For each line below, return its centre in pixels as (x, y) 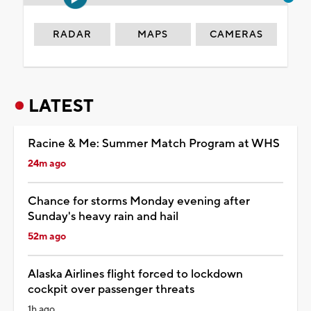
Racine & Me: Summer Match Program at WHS (154, 143)
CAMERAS (237, 34)
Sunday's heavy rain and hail (103, 216)
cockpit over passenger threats (111, 289)
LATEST (61, 106)
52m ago (47, 236)
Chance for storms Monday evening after (139, 201)
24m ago (47, 163)
